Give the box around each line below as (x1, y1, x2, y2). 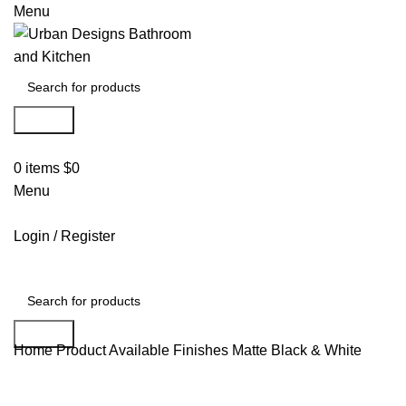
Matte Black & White (232, 343, 362, 358)
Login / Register (14, 228, 115, 244)
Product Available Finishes (56, 343, 232, 358)
